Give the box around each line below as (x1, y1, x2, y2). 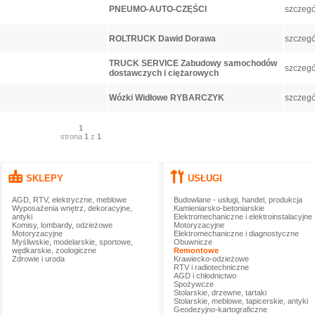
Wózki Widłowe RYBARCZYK (108, 93, 224, 103)
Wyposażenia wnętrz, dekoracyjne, (11, 204, 132, 212)
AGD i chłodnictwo (173, 271, 236, 280)
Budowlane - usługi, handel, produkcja (173, 195, 302, 204)
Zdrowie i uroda (11, 255, 65, 263)
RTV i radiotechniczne (173, 263, 249, 271)
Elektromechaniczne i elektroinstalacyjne (173, 212, 312, 221)
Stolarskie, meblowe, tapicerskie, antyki (173, 297, 308, 305)
